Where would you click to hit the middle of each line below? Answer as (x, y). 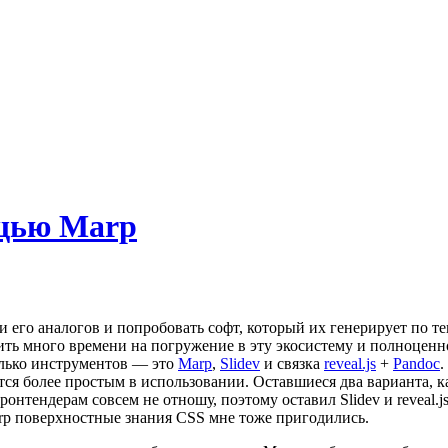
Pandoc (416, 363)
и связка (292, 363)
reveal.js (350, 363)
